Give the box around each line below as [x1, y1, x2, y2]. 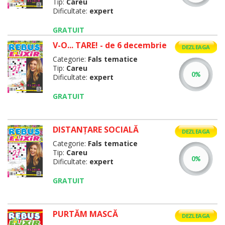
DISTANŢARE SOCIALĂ [52, 124, 139, 135]
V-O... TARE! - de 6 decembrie [52, 40, 167, 51]
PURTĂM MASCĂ [52, 208, 118, 219]
